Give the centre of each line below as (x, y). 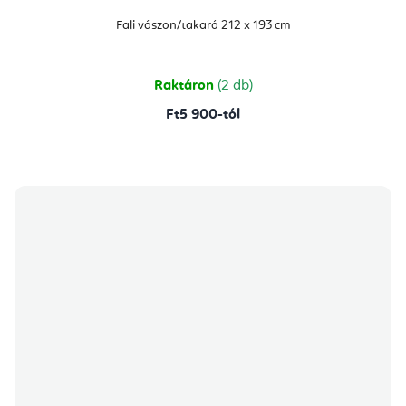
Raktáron (185, 87)
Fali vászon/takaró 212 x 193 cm (203, 26)
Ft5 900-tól (203, 116)
